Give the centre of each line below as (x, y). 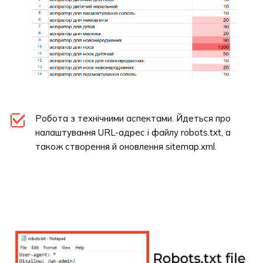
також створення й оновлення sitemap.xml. (126, 146)
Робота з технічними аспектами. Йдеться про (133, 118)
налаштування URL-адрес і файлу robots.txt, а (133, 132)
